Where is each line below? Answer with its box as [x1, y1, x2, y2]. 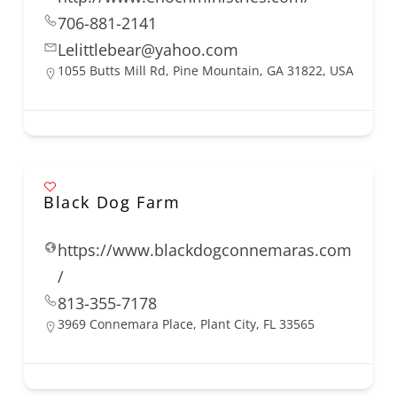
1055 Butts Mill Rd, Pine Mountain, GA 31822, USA [58, 62, 354, 80]
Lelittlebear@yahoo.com [58, 39, 238, 61]
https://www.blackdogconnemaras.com [58, 239, 352, 261]
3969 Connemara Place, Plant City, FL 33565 [58, 315, 315, 333]
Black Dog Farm [43, 191, 181, 214]
